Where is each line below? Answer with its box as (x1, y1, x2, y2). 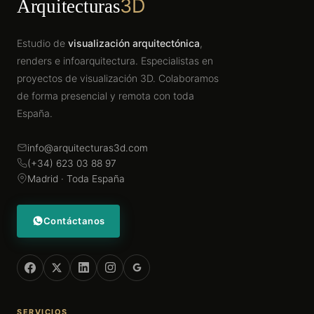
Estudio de (17, 36, 68, 49)
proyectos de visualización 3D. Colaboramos (17, 71, 219, 84)
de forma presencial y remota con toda (17, 89, 194, 102)
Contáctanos (43, 214, 105, 226)
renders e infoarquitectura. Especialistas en (17, 54, 213, 67)
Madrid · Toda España (27, 172, 125, 184)
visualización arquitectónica (68, 36, 200, 49)
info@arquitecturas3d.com (27, 142, 148, 153)
